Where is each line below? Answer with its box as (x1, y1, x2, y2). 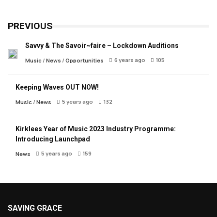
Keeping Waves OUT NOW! (15, 83, 99, 92)
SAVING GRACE (8, 203, 62, 213)
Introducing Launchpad (15, 135, 90, 143)
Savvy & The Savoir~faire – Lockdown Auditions (25, 42, 179, 50)
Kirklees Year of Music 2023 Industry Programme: (15, 125, 176, 133)
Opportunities (65, 57, 104, 64)
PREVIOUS (8, 20, 52, 32)
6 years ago (114, 56, 145, 64)
